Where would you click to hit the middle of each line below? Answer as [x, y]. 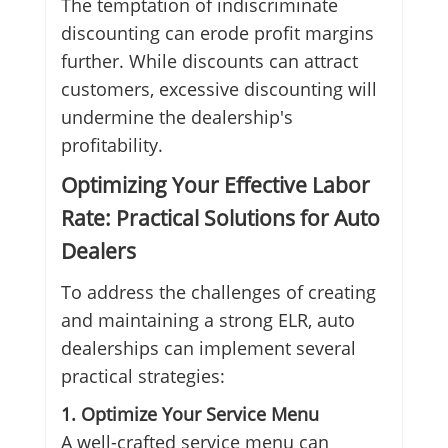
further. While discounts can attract [209, 61]
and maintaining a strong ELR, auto [207, 320]
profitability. [111, 145]
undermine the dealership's [176, 117]
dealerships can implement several [208, 348]
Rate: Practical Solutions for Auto [220, 218]
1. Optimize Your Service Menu [189, 414]
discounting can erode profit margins [217, 33]
